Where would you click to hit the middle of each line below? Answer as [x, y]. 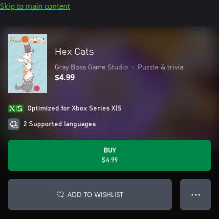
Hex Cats [74, 52]
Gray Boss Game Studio [91, 67]
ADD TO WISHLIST [95, 194]
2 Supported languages [60, 124]
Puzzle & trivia [161, 67]
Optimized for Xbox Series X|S [75, 109]
